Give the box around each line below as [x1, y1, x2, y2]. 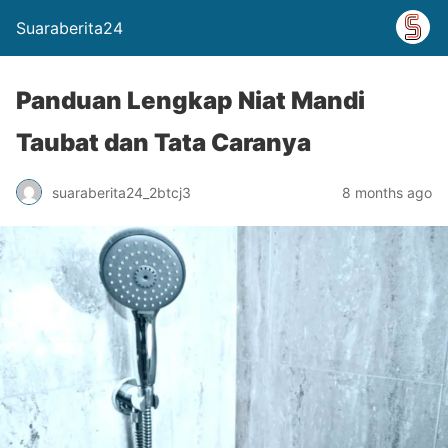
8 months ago [342, 183, 432, 201]
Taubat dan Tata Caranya [16, 128, 311, 157]
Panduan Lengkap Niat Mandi [16, 86, 365, 115]
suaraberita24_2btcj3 [52, 183, 191, 201]
